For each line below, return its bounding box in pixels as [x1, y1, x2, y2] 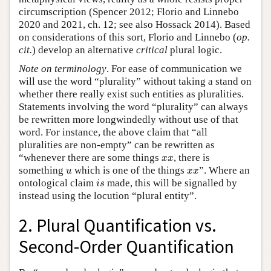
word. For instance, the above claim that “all [19, 126, 207, 139]
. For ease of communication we [106, 63, 242, 75]
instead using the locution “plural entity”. [19, 190, 197, 202]
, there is [174, 152, 210, 164]
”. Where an [199, 165, 250, 177]
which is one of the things [72, 165, 187, 177]
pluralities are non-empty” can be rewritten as [19, 139, 215, 151]
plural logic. [168, 44, 222, 56]
